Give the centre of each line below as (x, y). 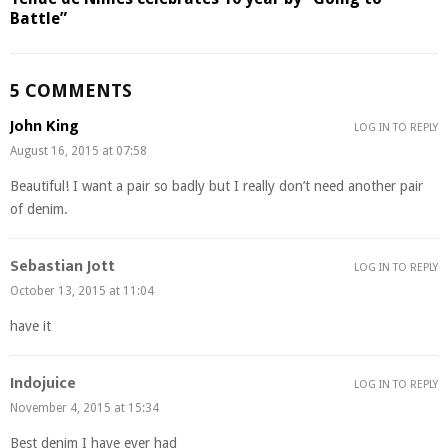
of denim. (39, 208)
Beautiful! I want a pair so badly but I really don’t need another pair (216, 185)
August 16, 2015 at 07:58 (78, 150)
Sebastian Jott (62, 266)
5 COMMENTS (71, 90)
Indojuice (43, 383)
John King (44, 126)
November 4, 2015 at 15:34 (84, 407)
